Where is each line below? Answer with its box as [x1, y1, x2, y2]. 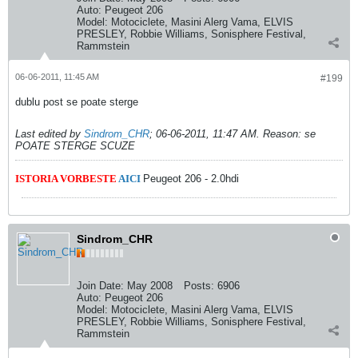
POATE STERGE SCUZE [15, 140, 135, 152]
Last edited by [15, 128, 84, 140]
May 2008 [127, 280, 173, 292]
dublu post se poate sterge [15, 96, 138, 108]
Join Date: [77, 280, 124, 292]
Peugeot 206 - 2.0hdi [143, 173, 239, 185]
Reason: [263, 128, 301, 140]
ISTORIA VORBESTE [15, 173, 118, 185]
